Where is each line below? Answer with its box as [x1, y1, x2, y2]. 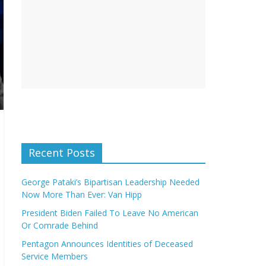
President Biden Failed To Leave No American [21, 207, 198, 218]
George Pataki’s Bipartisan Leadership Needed [21, 176, 199, 188]
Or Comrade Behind [21, 220, 98, 231]
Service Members [21, 251, 88, 262]
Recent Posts [28, 145, 95, 160]
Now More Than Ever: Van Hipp [21, 189, 147, 200]
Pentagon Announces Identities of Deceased [21, 238, 193, 249]
